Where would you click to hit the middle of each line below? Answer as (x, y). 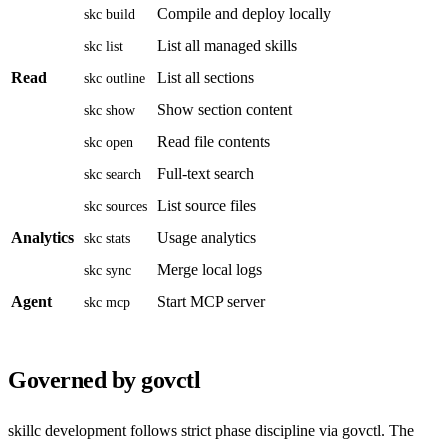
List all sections (205, 77)
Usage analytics (206, 237)
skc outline (114, 78)
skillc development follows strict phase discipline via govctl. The (211, 430)
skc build (109, 14)
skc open (108, 142)
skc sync (107, 270)
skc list (103, 46)
